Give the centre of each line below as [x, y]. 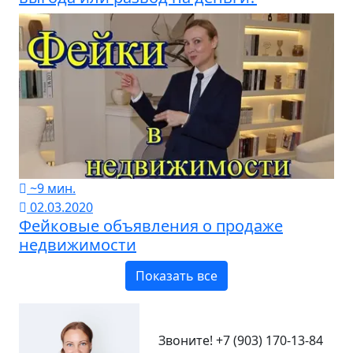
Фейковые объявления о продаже [151, 225]
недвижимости [78, 244]
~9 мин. [51, 188]
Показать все [176, 275]
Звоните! [187, 341]
